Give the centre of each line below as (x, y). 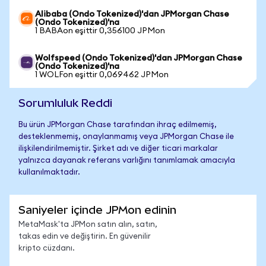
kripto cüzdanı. (47, 248)
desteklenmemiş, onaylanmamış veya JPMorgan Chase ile (126, 137)
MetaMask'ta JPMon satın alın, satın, (88, 225)
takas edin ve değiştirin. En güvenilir (85, 237)
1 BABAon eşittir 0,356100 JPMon (100, 31)
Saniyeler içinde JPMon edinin (97, 210)
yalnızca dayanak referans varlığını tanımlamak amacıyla (127, 161)
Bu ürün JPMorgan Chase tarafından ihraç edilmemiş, (118, 125)
